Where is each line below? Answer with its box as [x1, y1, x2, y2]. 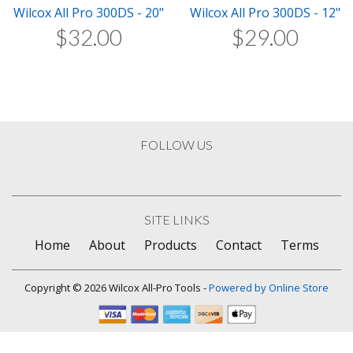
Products [143, 236, 197, 254]
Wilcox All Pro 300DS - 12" [189, 4, 340, 21]
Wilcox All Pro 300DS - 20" [13, 4, 164, 21]
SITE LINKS [143, 212, 210, 227]
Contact [215, 236, 262, 254]
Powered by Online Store [209, 281, 329, 295]
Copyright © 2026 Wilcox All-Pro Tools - [24, 281, 209, 295]
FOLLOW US [140, 137, 213, 152]
